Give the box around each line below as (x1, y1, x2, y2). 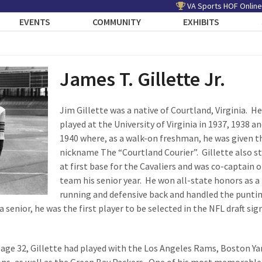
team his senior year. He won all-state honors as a (59, 174, 260, 186)
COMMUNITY (92, 16, 142, 27)
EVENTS (19, 16, 51, 27)
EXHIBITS (183, 16, 220, 27)
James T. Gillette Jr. (59, 67, 225, 91)
